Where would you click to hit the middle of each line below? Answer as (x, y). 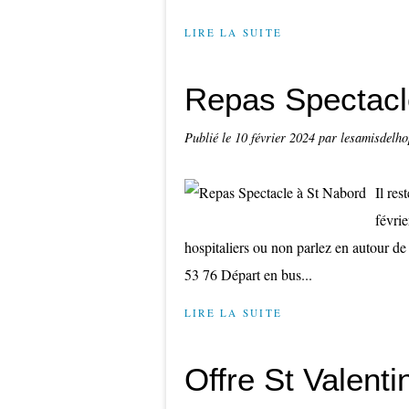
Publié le (210, 137)
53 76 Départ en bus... (248, 274)
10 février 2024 (277, 137)
